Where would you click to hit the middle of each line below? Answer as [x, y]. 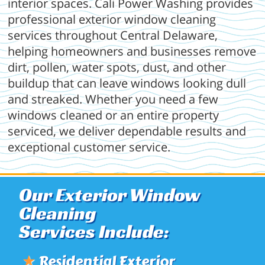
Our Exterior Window [110, 195]
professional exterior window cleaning [112, 20]
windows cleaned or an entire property [114, 115]
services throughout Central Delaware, [113, 35]
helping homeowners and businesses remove [132, 51]
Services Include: [94, 232]
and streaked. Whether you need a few [113, 99]
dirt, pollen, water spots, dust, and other [117, 67]
